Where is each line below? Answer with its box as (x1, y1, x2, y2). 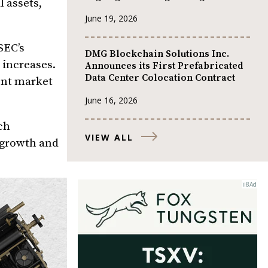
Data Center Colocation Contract (85, 72, 235, 84)
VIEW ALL (85, 131, 133, 143)
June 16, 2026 (85, 94, 138, 106)
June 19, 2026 (85, 12, 138, 24)
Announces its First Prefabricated (85, 60, 243, 72)
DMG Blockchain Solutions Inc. (85, 48, 229, 60)
